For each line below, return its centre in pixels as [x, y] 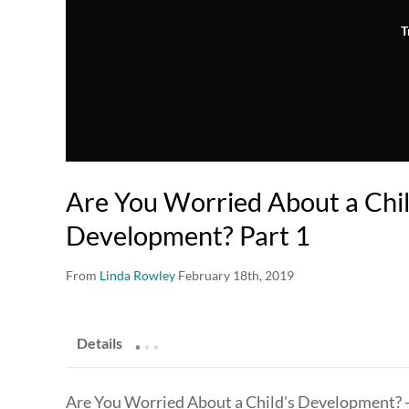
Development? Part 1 [188, 236]
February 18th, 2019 [236, 276]
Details [100, 343]
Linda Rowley [137, 276]
